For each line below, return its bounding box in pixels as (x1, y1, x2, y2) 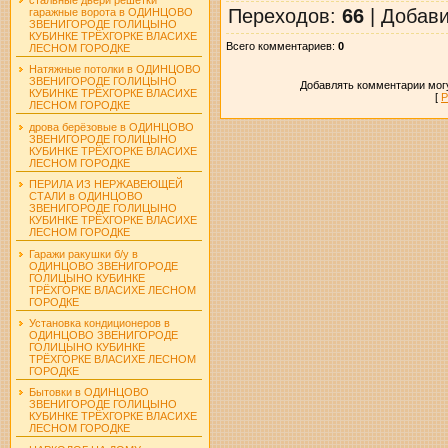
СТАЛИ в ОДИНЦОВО (28, 190, 143, 203)
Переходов (227, 4, 330, 27)
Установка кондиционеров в (28, 316, 170, 329)
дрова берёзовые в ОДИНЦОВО (28, 120, 194, 133)
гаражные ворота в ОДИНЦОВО (28, 5, 193, 18)
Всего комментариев (225, 39, 332, 52)
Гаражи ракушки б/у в (28, 247, 138, 260)
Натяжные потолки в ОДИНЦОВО (28, 63, 201, 76)
